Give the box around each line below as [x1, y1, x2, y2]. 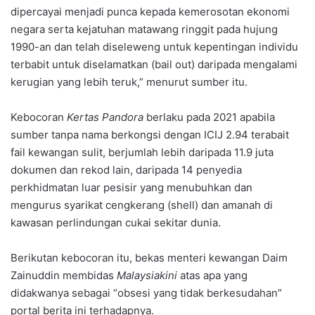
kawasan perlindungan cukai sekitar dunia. [11, 215, 221, 229]
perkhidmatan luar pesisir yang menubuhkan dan [11, 180, 252, 194]
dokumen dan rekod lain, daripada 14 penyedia [11, 162, 242, 176]
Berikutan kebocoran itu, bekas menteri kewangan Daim [11, 250, 288, 264]
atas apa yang [177, 268, 247, 282]
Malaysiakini [117, 268, 177, 282]
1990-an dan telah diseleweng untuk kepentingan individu [11, 39, 298, 53]
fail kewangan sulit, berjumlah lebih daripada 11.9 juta [11, 145, 274, 159]
